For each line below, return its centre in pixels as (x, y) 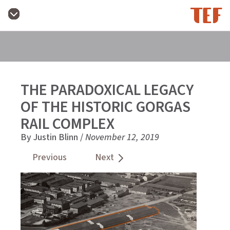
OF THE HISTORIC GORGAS (106, 107)
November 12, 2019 (122, 137)
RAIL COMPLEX (68, 124)
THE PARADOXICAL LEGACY (107, 90)
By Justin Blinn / (53, 137)
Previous (49, 157)
